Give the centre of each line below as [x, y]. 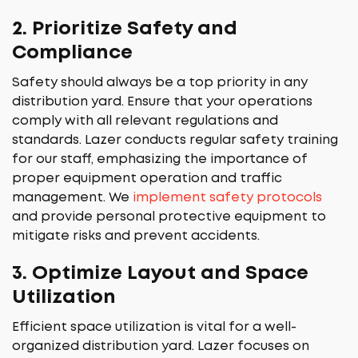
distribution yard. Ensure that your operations [162, 102]
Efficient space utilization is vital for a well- [154, 327]
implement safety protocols [227, 198]
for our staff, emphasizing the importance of [160, 159]
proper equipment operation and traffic [147, 179]
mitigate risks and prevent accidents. [136, 236]
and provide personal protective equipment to [169, 217]
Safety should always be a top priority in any [160, 83]
